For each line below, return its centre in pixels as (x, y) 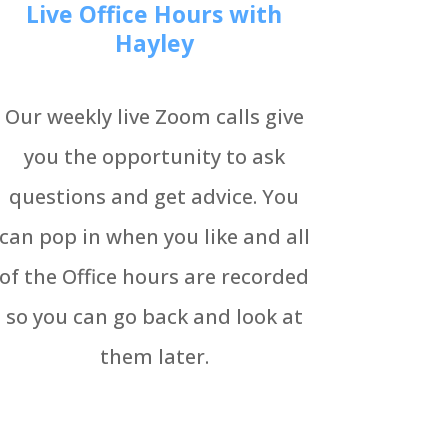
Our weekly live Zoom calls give (154, 117)
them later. (154, 357)
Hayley (154, 42)
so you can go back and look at (154, 317)
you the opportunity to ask (154, 157)
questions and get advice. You (154, 197)
